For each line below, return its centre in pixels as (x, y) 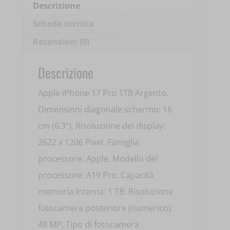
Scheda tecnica (64, 24)
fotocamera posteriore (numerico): (106, 208)
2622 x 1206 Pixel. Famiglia (89, 142)
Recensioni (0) (61, 42)
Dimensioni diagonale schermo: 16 (105, 110)
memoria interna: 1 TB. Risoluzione (106, 192)
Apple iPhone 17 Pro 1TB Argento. (103, 93)
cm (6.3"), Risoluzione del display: (102, 126)
